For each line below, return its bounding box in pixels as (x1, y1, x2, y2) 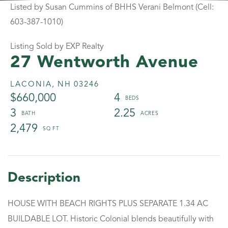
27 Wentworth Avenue (10, 54, 198, 71)
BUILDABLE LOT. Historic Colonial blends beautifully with (8, 215, 214, 223)
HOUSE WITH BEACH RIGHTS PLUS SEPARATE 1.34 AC (8, 199, 208, 208)
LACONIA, (10, 80, 55, 89)
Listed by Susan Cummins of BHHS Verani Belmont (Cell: (10, 3, 214, 12)
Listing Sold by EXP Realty (10, 42, 104, 51)
